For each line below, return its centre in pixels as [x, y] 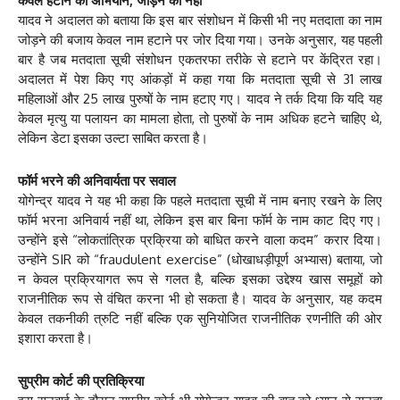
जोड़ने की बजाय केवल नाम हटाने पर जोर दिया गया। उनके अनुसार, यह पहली [200, 40]
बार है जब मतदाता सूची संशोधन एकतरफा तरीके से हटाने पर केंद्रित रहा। [200, 60]
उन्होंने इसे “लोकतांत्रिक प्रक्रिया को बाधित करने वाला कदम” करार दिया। [200, 240]
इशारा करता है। [55, 338]
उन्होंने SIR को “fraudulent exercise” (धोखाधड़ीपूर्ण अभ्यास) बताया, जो [200, 260]
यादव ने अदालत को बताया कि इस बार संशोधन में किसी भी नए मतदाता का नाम [200, 21]
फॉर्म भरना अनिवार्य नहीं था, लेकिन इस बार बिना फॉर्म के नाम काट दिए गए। [200, 221]
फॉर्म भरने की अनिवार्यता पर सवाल [97, 181]
